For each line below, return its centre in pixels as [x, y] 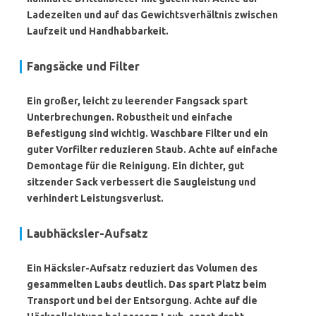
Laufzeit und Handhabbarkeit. [98, 31]
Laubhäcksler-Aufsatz [87, 233]
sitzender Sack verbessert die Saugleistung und [141, 182]
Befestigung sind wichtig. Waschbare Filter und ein [147, 133]
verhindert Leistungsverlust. [95, 198]
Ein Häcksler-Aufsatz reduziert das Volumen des [142, 268]
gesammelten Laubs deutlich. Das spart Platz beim [147, 284]
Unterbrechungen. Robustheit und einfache [130, 117]
